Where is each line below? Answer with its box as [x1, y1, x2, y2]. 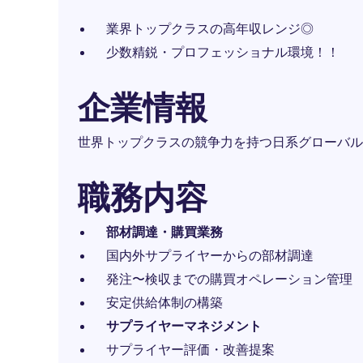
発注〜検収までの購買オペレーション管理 [106, 271, 352, 287]
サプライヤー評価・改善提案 [106, 341, 275, 357]
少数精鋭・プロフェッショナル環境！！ [106, 44, 340, 60]
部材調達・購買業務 [106, 224, 223, 240]
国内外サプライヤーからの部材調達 [106, 247, 314, 263]
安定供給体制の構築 [106, 294, 223, 310]
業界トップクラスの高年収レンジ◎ [106, 20, 314, 36]
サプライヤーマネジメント [106, 318, 262, 334]
